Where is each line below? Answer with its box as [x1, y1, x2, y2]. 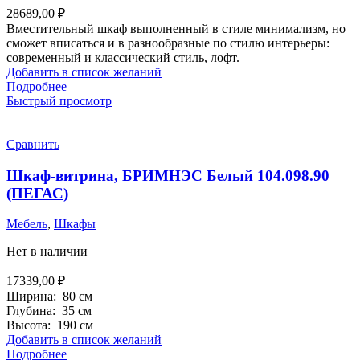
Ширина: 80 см [6, 289, 92, 304]
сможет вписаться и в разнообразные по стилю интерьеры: [6, 35, 329, 50]
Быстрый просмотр [6, 93, 112, 108]
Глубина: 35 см [6, 304, 92, 318]
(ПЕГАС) [6, 184, 68, 202]
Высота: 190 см [6, 318, 93, 333]
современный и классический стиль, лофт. [6, 50, 239, 64]
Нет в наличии [6, 244, 88, 259]
